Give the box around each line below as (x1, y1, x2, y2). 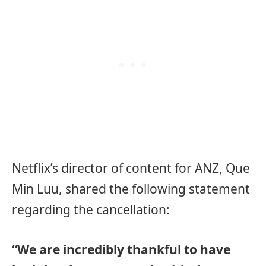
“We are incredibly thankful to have (12, 240, 230, 258)
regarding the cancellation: (12, 201, 170, 218)
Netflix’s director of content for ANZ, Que (12, 159, 250, 176)
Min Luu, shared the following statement (12, 180, 250, 197)
